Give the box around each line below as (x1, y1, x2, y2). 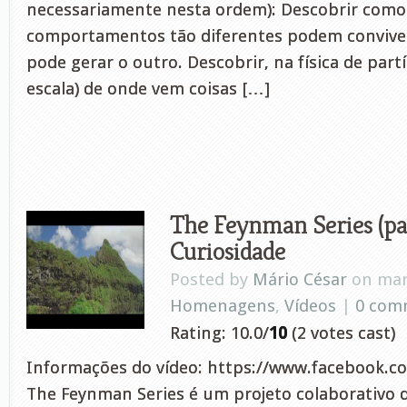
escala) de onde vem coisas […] (26, 78, 270, 99)
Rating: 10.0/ (170, 323, 269, 343)
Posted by (170, 269, 253, 290)
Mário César (253, 269, 347, 290)
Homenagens (170, 295, 275, 316)
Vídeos (284, 295, 336, 316)
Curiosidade (170, 233, 285, 267)
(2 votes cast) (287, 323, 395, 343)
